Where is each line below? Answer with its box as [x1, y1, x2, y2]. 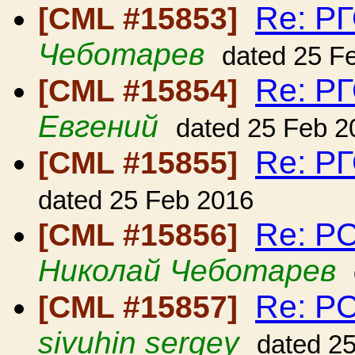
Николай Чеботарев [38, 254, 336, 288]
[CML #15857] [38, 290, 246, 324]
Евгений [38, 109, 158, 143]
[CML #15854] [38, 74, 246, 108]
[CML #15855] [38, 146, 246, 180]
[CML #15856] [38, 218, 246, 252]
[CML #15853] [38, 2, 246, 36]
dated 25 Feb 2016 [38, 186, 254, 215]
